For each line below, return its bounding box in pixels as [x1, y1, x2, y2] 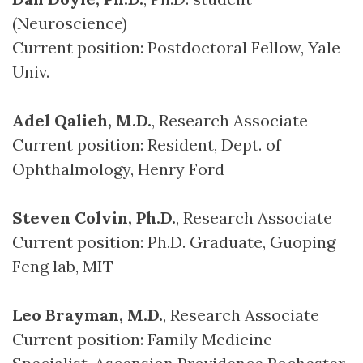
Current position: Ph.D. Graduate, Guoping [12, 232, 335, 252]
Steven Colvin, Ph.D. [12, 207, 176, 228]
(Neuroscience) [12, 13, 127, 33]
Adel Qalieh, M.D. [12, 110, 152, 130]
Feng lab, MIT [12, 256, 113, 276]
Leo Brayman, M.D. [12, 305, 163, 325]
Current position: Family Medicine [12, 329, 272, 349]
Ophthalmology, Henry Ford [12, 159, 224, 179]
